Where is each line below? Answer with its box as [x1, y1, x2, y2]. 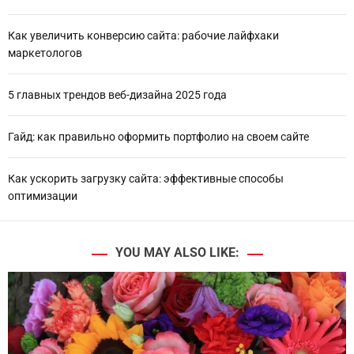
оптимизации [8, 190, 77, 203]
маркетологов [8, 47, 82, 60]
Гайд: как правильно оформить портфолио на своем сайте [8, 130, 309, 144]
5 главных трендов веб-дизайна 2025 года [8, 88, 227, 102]
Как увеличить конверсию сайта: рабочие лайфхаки [8, 29, 279, 43]
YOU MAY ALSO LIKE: [115, 245, 239, 261]
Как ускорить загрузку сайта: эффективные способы [8, 172, 284, 186]
